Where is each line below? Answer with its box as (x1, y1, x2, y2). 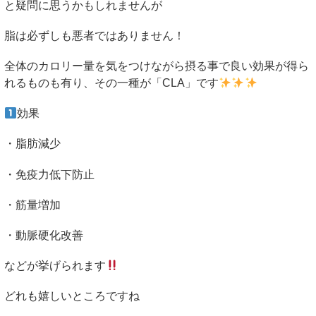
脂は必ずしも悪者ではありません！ (4, 29, 185, 42)
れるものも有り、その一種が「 (4, 76, 162, 89)
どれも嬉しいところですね (4, 290, 140, 303)
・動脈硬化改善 (4, 229, 83, 241)
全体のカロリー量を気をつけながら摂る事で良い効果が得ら (4, 59, 309, 72)
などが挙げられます (4, 260, 106, 272)
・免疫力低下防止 (4, 168, 95, 181)
